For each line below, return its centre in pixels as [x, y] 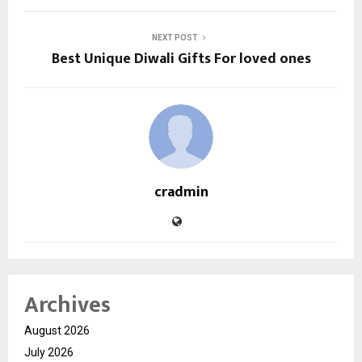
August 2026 [57, 330]
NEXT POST [175, 37]
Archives [67, 305]
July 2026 [49, 352]
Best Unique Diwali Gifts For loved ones [181, 59]
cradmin [181, 192]
